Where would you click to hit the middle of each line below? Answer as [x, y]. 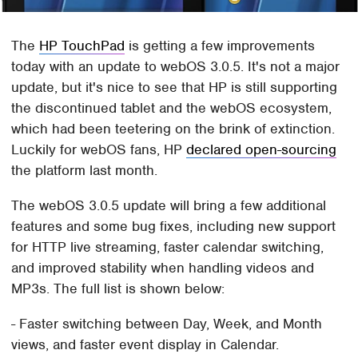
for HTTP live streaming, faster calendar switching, [168, 247]
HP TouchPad [82, 45]
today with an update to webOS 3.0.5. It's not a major [176, 66]
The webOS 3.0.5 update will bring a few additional [169, 205]
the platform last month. [85, 170]
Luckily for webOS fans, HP [99, 149]
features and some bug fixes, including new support [174, 226]
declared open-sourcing [262, 149]
